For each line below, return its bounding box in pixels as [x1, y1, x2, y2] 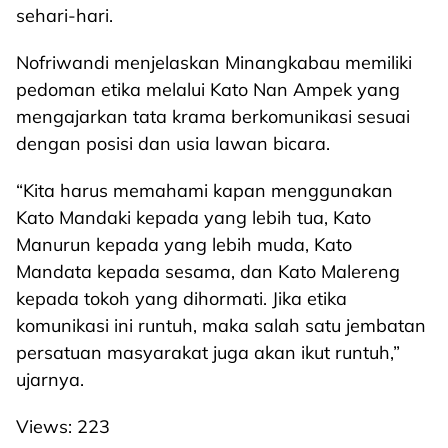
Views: [16, 415, 72, 438]
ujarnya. [16, 368, 84, 391]
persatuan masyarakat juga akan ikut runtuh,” [16, 341, 400, 364]
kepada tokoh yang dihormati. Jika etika [16, 287, 347, 310]
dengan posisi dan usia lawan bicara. [16, 132, 330, 155]
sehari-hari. [16, 4, 113, 27]
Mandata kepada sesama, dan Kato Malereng [16, 260, 400, 283]
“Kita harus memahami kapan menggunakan [16, 179, 393, 202]
